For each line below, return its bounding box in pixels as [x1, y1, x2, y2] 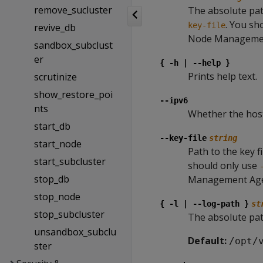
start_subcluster [33, 155, 106, 168]
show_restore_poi [33, 88, 113, 101]
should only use [188, 159, 259, 172]
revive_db [33, 21, 76, 34]
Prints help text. [188, 70, 257, 83]
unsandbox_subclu [33, 225, 116, 238]
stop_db [33, 173, 69, 186]
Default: [188, 234, 227, 247]
